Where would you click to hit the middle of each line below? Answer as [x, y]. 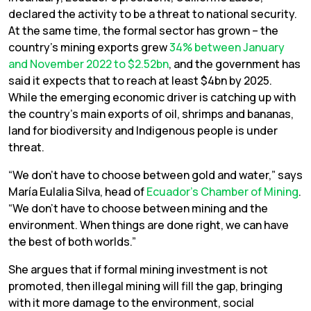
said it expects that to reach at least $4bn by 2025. [140, 81]
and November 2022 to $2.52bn [89, 64]
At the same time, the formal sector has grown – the [143, 31]
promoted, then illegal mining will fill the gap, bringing [145, 286]
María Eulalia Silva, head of [77, 192]
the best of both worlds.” [72, 242]
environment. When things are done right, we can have [149, 225]
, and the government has [235, 64]
